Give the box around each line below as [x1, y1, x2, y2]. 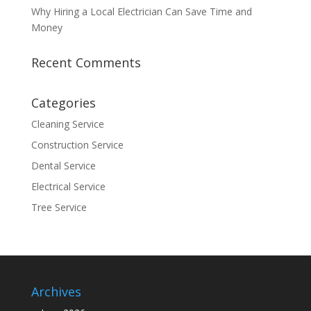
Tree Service [31, 201, 87, 215]
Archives [31, 283, 81, 301]
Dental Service [31, 159, 96, 173]
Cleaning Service [31, 117, 104, 131]
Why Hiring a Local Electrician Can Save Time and [31, 5, 252, 19]
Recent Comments [31, 54, 141, 72]
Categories [31, 94, 96, 112]
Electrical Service [31, 180, 106, 194]
